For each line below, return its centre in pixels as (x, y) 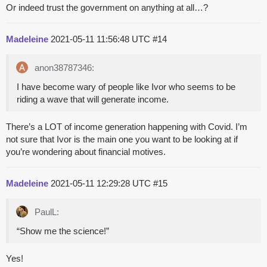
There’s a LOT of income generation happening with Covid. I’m (127, 127)
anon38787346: (63, 68)
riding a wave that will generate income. (93, 100)
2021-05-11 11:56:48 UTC (102, 39)
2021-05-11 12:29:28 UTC (102, 184)
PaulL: (46, 212)
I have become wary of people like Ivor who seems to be (126, 87)
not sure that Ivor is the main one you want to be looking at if (122, 139)
